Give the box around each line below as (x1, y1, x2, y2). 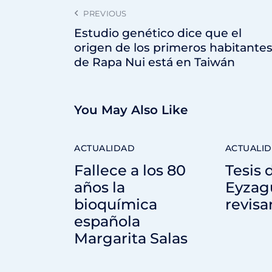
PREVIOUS (83, 8, 127, 19)
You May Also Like (74, 103, 188, 118)
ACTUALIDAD (74, 143, 135, 154)
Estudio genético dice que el (74, 26, 242, 41)
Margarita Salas (74, 229, 188, 248)
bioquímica (74, 195, 157, 214)
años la (74, 178, 125, 197)
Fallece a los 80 (74, 161, 186, 180)
